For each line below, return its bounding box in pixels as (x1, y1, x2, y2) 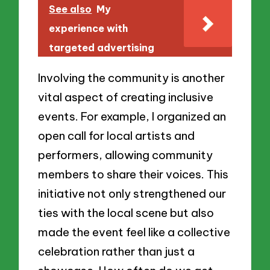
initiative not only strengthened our (38, 186, 227, 201)
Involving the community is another (38, 70, 225, 85)
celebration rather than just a (38, 243, 195, 259)
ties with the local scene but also (38, 205, 215, 220)
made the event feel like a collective (38, 224, 231, 239)
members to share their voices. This (38, 166, 229, 181)
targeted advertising (49, 41, 155, 54)
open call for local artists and (38, 128, 195, 143)
